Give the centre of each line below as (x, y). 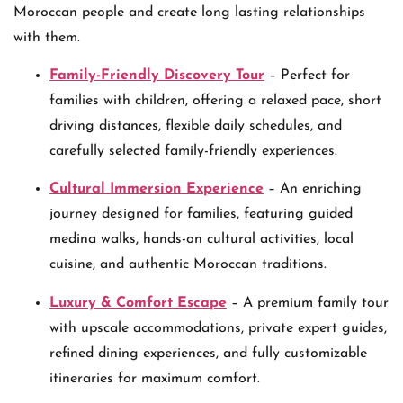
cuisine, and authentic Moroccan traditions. (188, 265)
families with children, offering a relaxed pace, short (215, 101)
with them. (47, 37)
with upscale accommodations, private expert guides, (218, 328)
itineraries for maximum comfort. (155, 378)
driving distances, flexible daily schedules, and (196, 126)
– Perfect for (307, 76)
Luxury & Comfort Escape (138, 303)
